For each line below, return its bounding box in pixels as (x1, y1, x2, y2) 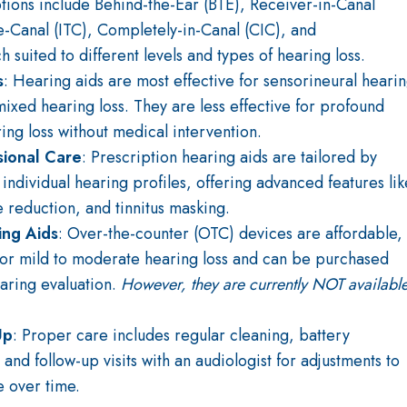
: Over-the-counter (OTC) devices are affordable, (58, 222, 402, 246)
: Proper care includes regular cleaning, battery (13, 323, 350, 348)
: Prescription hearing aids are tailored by (82, 145, 377, 170)
